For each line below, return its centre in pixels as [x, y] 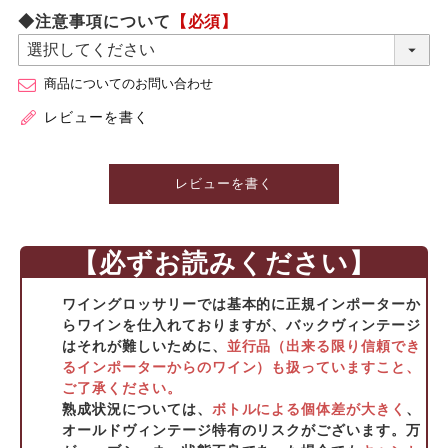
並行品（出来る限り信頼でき [324, 346]
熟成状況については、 [137, 409]
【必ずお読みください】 [224, 263]
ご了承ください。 [122, 388]
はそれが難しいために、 [144, 346]
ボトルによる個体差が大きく [309, 409]
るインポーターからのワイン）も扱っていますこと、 [242, 367]
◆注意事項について [94, 22]
